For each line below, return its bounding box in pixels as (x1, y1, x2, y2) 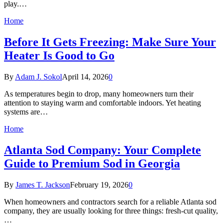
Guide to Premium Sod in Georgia (4, 156, 180, 170)
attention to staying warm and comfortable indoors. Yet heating (4, 98, 201, 107)
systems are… (4, 107, 48, 116)
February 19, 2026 (70, 180, 128, 189)
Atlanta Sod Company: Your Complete (4, 143, 201, 156)
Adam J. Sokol (15, 72, 62, 81)
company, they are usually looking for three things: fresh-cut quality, (4, 206, 218, 215)
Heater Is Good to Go (4, 48, 114, 62)
